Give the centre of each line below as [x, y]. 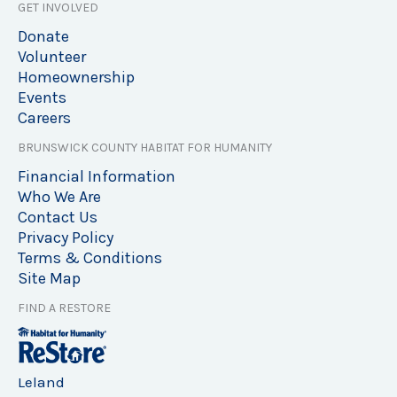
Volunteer [52, 57]
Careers [44, 118]
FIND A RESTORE [64, 308]
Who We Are [59, 197]
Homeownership [76, 78]
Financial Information [97, 177]
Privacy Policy [66, 238]
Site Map [49, 279]
